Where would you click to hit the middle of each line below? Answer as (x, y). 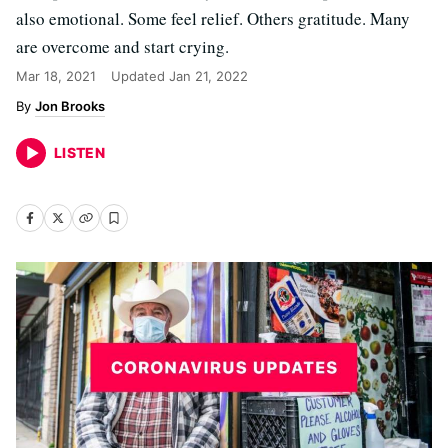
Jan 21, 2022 (208, 76)
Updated (140, 76)
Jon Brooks (70, 106)
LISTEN (80, 152)
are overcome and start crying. (122, 46)
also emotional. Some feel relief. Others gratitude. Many (213, 18)
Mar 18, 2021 (56, 76)
